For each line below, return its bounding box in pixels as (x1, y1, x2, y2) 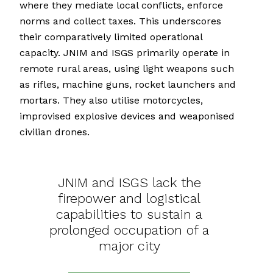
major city (98, 238, 160, 254)
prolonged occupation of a (49, 222, 209, 238)
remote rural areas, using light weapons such (19, 63, 234, 75)
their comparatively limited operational (19, 31, 202, 43)
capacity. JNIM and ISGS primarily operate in (19, 47, 230, 59)
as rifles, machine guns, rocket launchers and (19, 79, 236, 91)
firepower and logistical (58, 191, 200, 207)
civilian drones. (19, 126, 90, 138)
